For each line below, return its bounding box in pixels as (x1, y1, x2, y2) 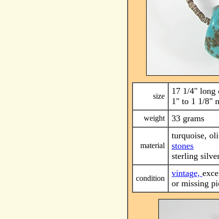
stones (172, 141, 194, 151)
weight (144, 114, 165, 122)
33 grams (172, 113, 204, 123)
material (140, 141, 165, 150)
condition (136, 174, 165, 182)
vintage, (172, 168, 202, 178)
